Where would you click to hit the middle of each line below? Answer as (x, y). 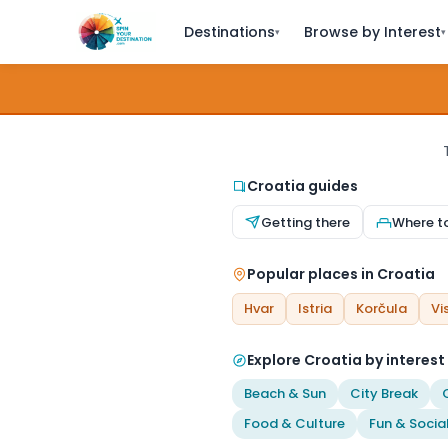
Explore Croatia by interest (346, 360)
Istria (315, 308)
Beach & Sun (285, 393)
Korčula (381, 308)
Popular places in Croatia (341, 274)
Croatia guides (302, 186)
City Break (384, 393)
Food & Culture (294, 423)
